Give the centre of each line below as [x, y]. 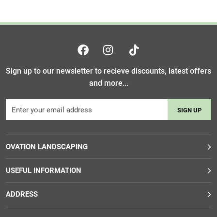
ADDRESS [22, 194]
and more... [108, 83]
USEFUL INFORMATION [44, 170]
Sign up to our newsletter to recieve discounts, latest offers [108, 71]
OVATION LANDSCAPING [47, 147]
